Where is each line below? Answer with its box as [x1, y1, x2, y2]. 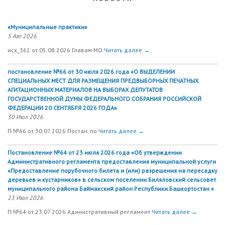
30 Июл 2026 [8, 113, 43, 121]
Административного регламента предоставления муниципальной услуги [8, 158, 216, 166]
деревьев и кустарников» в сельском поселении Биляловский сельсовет [8, 176, 216, 184]
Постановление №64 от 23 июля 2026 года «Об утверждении [8, 149, 182, 157]
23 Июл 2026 [8, 194, 43, 202]
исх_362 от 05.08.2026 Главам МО [8, 46, 104, 54]
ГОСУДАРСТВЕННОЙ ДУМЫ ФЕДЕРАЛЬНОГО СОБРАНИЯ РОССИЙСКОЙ [8, 95, 201, 103]
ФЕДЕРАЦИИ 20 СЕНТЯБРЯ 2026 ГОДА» [8, 104, 117, 112]
